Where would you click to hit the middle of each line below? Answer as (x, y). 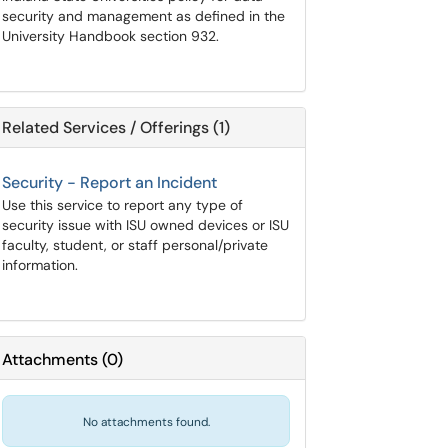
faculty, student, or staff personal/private (135, 245)
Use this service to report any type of (122, 205)
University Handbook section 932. (110, 36)
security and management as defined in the (143, 16)
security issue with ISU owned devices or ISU (145, 225)
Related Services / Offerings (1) (116, 127)
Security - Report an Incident (109, 182)
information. (40, 265)
